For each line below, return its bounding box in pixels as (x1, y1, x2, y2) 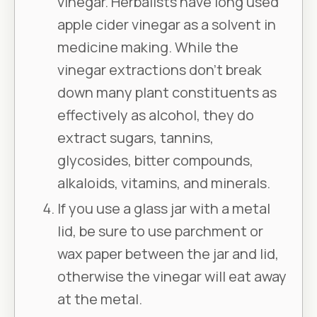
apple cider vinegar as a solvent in (57, 15, 276, 35)
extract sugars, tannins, (57, 128, 214, 148)
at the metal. (57, 289, 142, 309)
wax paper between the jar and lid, (57, 244, 279, 264)
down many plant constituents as (57, 83, 277, 103)
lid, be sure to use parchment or (57, 221, 263, 241)
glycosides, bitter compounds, (57, 151, 253, 171)
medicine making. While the (57, 38, 238, 57)
